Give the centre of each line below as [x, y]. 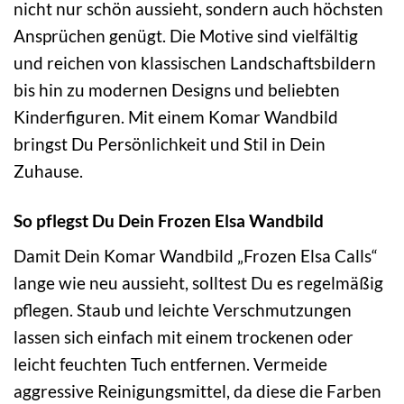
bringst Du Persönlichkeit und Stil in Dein [170, 143]
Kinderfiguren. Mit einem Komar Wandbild [176, 116]
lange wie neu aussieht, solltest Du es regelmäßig [198, 283]
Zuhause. [48, 170]
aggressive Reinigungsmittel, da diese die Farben [197, 391]
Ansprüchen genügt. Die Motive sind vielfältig [186, 35]
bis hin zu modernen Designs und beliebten [177, 89]
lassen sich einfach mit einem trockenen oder [184, 337]
